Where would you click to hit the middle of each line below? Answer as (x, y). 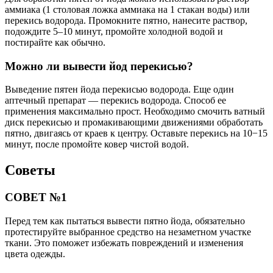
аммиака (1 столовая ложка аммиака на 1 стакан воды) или (127, 10)
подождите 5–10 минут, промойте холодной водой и (114, 32)
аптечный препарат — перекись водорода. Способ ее (115, 101)
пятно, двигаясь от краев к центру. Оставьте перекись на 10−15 (136, 133)
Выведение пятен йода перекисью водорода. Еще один (119, 90)
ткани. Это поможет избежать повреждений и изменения (124, 243)
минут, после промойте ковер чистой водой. (97, 144)
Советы (30, 170)
